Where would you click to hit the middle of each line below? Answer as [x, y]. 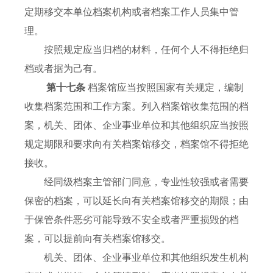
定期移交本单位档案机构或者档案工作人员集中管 [132, 12]
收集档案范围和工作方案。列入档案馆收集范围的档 [136, 107]
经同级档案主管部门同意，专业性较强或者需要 [136, 182]
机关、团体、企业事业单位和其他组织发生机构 [136, 258]
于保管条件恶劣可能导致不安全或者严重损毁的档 [132, 220]
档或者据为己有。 [63, 69]
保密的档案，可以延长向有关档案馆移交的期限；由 [136, 201]
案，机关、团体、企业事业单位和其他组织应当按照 [136, 126]
